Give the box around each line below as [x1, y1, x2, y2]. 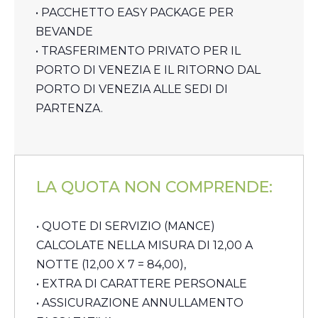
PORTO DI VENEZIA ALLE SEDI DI [35, 82, 228, 96]
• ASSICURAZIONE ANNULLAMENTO [36, 296, 243, 310]
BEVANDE [35, 24, 93, 38]
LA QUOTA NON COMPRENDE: [36, 177, 273, 197]
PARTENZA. [35, 101, 103, 115]
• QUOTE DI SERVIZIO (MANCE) [36, 219, 215, 234]
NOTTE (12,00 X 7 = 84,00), [36, 258, 186, 272]
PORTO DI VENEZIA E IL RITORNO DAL [35, 62, 261, 77]
